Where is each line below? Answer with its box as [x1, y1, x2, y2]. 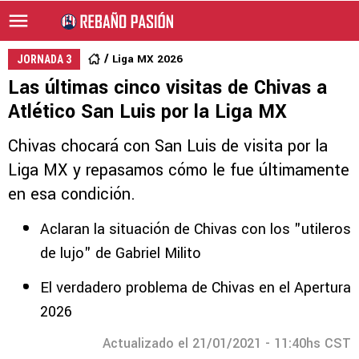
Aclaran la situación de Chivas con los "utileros [40, 219, 351, 240]
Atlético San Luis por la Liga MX [8, 99, 287, 125]
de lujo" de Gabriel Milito [40, 243, 201, 264]
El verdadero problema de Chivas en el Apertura [40, 277, 351, 298]
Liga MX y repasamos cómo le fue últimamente [8, 159, 349, 182]
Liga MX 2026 [112, 51, 183, 67]
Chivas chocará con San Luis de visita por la [8, 135, 328, 158]
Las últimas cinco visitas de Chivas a [8, 75, 327, 101]
